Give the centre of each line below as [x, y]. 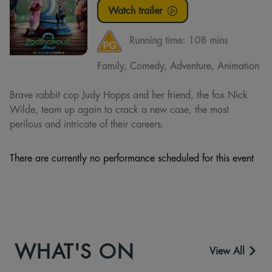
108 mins [208, 40]
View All [229, 250]
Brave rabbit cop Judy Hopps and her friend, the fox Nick [129, 94]
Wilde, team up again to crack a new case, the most [119, 109]
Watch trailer [137, 11]
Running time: [159, 40]
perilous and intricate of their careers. [87, 124]
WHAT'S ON [74, 251]
